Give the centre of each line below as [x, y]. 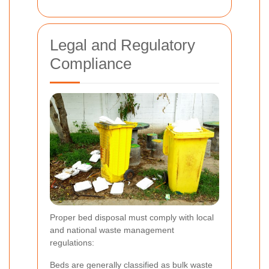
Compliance [91, 63]
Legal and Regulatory [122, 45]
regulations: [72, 243]
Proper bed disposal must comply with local [132, 218]
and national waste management [112, 230]
